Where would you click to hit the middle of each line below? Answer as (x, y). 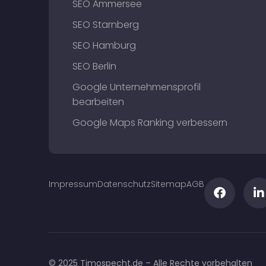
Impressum (73, 184)
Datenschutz (124, 184)
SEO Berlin (94, 66)
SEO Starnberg (106, 25)
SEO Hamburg (104, 45)
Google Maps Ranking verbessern (150, 123)
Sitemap (169, 184)
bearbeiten (98, 102)
